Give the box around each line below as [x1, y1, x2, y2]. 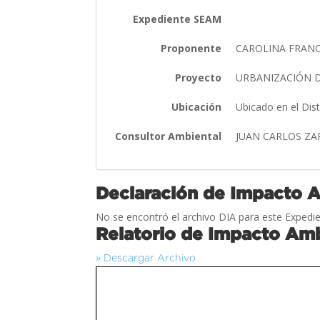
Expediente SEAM [133, 11, 222, 26]
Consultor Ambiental [115, 129, 222, 143]
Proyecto [175, 70, 222, 84]
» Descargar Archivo [96, 251, 196, 264]
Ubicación [171, 99, 222, 114]
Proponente [161, 41, 222, 55]
